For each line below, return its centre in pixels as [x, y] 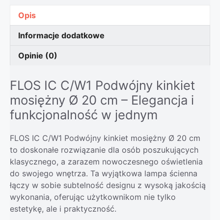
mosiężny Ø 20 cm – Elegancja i [102, 100]
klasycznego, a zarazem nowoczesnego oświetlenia [106, 161]
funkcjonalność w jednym [84, 114]
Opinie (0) [38, 55]
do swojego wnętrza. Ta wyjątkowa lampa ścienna [104, 173]
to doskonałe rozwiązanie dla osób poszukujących [104, 150]
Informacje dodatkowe [61, 35]
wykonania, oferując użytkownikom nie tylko [93, 197]
